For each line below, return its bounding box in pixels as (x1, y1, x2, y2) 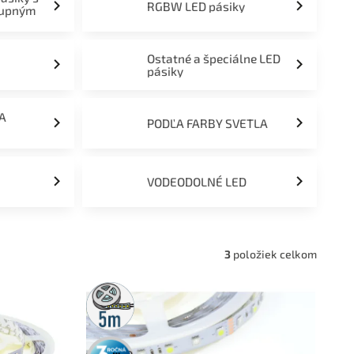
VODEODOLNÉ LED (147, 175, 247, 189)
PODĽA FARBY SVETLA (147, 116, 269, 130)
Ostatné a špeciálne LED (147, 51, 281, 66)
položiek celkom (230, 247, 317, 261)
